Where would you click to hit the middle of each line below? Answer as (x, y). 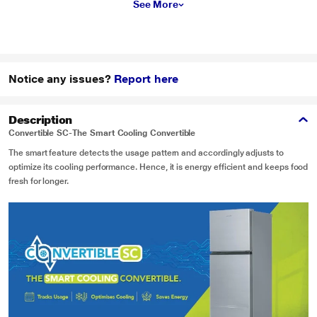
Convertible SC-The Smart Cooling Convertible (102, 133)
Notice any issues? (62, 79)
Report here (146, 79)
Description (40, 120)
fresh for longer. (39, 181)
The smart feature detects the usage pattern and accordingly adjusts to (146, 153)
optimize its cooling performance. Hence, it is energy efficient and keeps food (158, 167)
